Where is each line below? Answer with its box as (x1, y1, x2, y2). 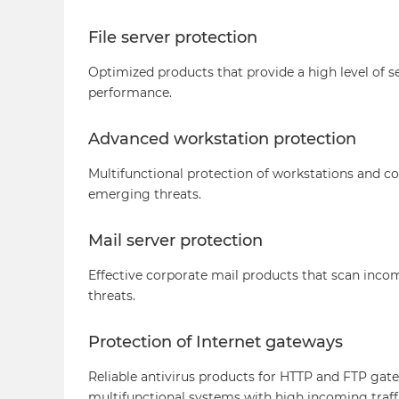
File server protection (88, 27, 257, 47)
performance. (88, 85, 172, 102)
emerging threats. (88, 186, 201, 203)
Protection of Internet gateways (88, 331, 343, 352)
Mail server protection (88, 230, 263, 250)
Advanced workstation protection (88, 128, 356, 149)
